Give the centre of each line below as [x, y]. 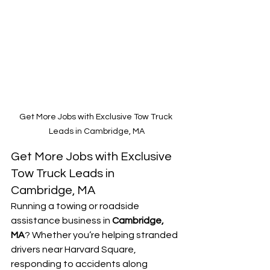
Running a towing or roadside [76, 206]
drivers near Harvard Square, [74, 250]
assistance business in [61, 221]
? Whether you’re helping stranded [102, 235]
